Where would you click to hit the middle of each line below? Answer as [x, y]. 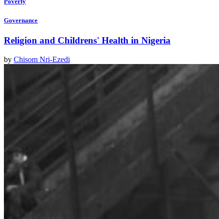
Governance [21, 20]
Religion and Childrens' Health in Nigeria [87, 40]
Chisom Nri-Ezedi [42, 59]
